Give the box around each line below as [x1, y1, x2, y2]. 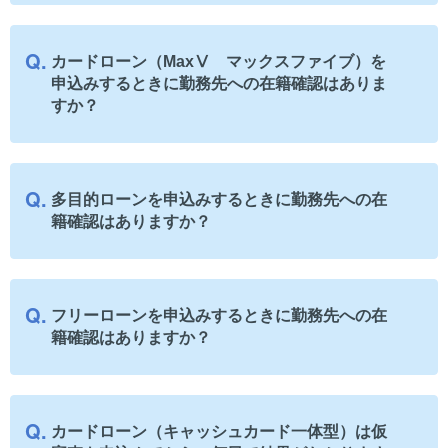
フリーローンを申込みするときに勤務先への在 [51, 306, 387, 324]
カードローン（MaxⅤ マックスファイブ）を [51, 52, 386, 70]
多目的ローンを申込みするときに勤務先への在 [51, 190, 387, 208]
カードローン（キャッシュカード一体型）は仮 [51, 422, 387, 440]
